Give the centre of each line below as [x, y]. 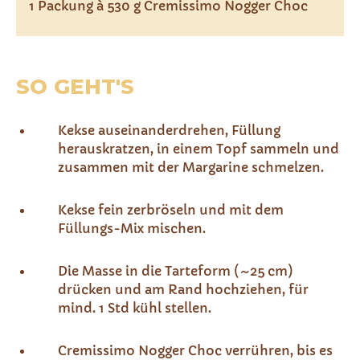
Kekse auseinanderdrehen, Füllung [169, 130]
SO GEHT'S [75, 87]
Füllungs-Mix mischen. [132, 228]
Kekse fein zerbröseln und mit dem [171, 210]
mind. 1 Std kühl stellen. [135, 308]
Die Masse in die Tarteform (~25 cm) [176, 271]
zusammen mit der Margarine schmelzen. [191, 167]
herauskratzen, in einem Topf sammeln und [198, 149]
